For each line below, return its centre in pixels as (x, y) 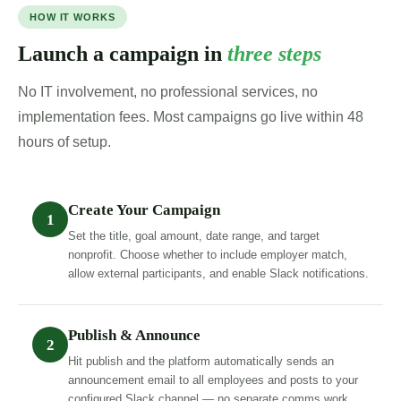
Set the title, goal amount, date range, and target (194, 236)
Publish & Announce (134, 336)
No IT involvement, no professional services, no (168, 92)
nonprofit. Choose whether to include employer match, (208, 255)
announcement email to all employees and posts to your (213, 380)
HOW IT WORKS (73, 17)
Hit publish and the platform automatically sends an (201, 362)
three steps (274, 54)
